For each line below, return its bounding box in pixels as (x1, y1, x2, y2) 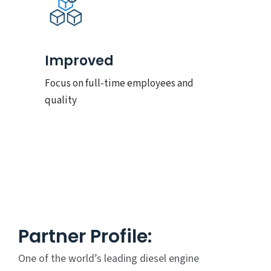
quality (45, 93, 77, 108)
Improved (45, 51, 114, 70)
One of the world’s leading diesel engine (18, 251, 199, 266)
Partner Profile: (18, 224, 152, 249)
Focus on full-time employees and (45, 76, 194, 91)
